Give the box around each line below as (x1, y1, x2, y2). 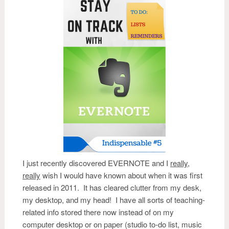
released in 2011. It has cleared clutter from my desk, (22, 182, 201, 193)
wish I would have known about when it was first (40, 170, 202, 180)
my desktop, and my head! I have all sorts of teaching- (22, 194, 205, 205)
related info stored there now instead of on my (22, 207, 174, 217)
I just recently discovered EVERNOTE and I (22, 157, 170, 168)
